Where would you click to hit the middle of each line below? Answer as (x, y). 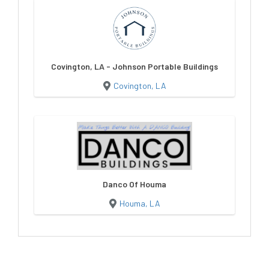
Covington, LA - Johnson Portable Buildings (134, 66)
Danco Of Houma (134, 184)
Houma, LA (140, 203)
